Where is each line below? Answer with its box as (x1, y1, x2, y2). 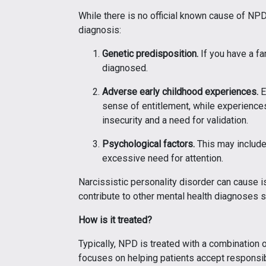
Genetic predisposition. (102, 47, 198, 59)
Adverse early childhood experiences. (102, 85, 258, 97)
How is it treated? (78, 214, 152, 226)
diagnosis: (78, 24, 121, 36)
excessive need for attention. (102, 152, 223, 164)
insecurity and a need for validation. (102, 114, 248, 126)
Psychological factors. (102, 138, 195, 150)
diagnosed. (102, 62, 148, 74)
